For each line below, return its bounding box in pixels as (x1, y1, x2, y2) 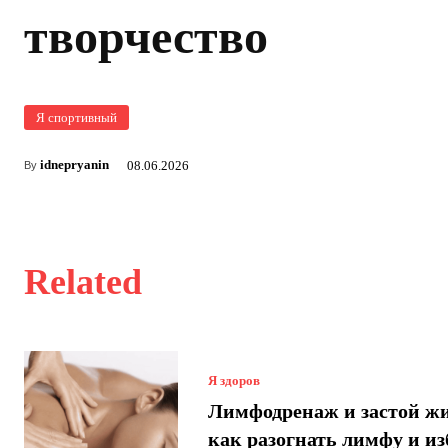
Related (24, 261, 142, 302)
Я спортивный (36, 109, 117, 125)
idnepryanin (40, 156, 109, 172)
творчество (24, 9, 268, 63)
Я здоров (207, 373, 260, 389)
